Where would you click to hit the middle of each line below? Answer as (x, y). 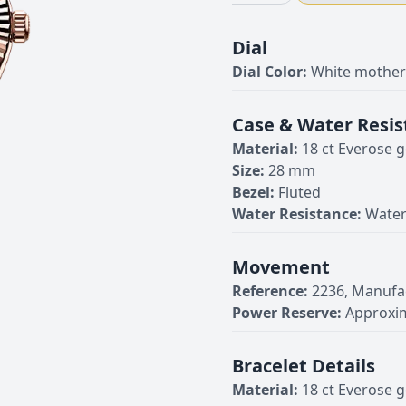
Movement (281, 267)
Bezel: (253, 192)
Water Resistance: (297, 214)
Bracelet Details (304, 366)
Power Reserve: (287, 313)
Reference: (270, 291)
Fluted (300, 192)
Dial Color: (270, 72)
